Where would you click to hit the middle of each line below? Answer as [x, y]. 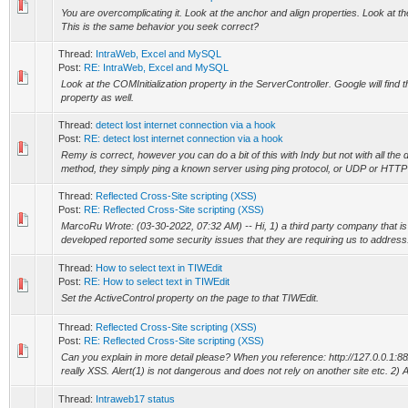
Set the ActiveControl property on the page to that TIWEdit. [190, 298]
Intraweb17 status [135, 399]
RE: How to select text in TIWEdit [157, 281]
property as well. [97, 97]
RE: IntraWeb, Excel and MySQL [156, 67]
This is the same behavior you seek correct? [160, 26]
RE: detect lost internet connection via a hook [184, 138]
